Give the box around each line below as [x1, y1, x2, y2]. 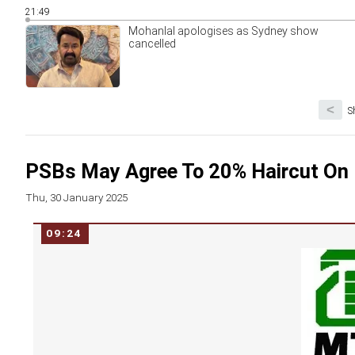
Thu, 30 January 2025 [25, 191, 128, 204]
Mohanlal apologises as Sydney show [128, 25, 319, 37]
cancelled [128, 37, 176, 50]
